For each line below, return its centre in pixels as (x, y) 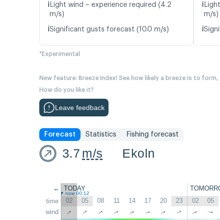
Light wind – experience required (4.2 (110, 5)
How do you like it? (67, 90)
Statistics (101, 135)
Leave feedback (80, 108)
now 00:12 (77, 193)
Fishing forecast (152, 135)
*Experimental (60, 54)
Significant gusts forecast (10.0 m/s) (109, 30)
